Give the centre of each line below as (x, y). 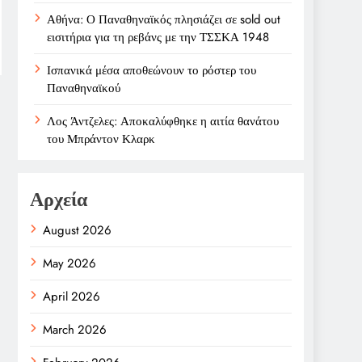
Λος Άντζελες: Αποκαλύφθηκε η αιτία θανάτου (163, 121)
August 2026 (77, 230)
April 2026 (72, 297)
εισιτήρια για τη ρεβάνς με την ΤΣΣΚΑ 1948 (158, 37)
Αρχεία (59, 199)
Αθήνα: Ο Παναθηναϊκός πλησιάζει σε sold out (164, 19)
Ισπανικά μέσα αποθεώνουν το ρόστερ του (152, 70)
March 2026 (75, 330)
